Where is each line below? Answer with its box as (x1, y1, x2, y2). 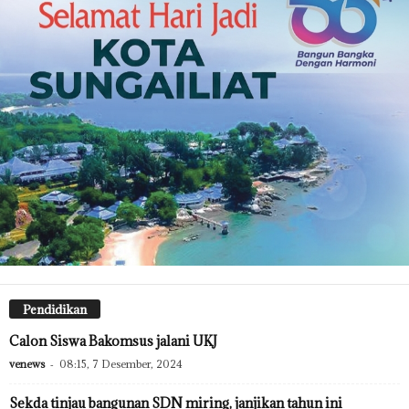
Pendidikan (23, 300, 87, 318)
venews (9, 356, 45, 371)
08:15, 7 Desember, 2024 (59, 356, 183, 371)
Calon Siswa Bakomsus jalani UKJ (9, 331, 217, 350)
